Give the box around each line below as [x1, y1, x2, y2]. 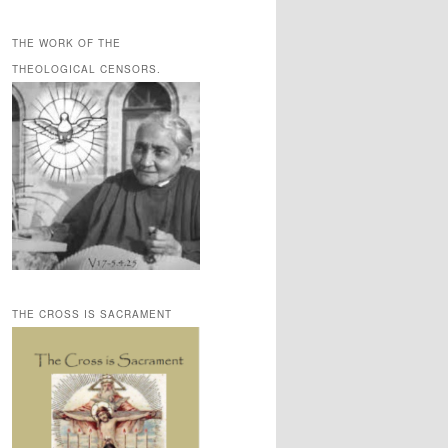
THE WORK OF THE [12, 36, 121, 51]
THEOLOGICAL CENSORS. [12, 62, 161, 77]
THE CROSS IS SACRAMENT [12, 307, 172, 322]
